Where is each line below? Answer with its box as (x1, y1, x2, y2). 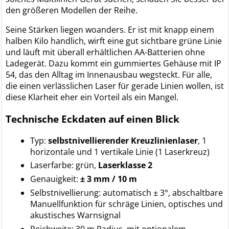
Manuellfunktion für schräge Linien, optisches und (30, 198, 223, 210)
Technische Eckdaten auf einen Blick (6, 112, 180, 125)
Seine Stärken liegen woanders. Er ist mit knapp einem (6, 24, 215, 36)
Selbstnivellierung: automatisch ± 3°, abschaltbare (30, 187, 223, 198)
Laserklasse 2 (98, 159, 153, 171)
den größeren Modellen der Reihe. (6, 5, 138, 16)
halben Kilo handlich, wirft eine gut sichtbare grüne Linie (6, 35, 222, 47)
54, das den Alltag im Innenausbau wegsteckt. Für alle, (6, 69, 213, 81)
